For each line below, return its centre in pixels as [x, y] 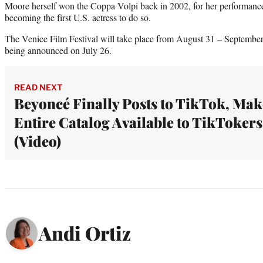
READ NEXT [38, 87]
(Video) [38, 141]
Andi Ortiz [85, 233]
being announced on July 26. [58, 50]
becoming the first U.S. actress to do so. [78, 17]
